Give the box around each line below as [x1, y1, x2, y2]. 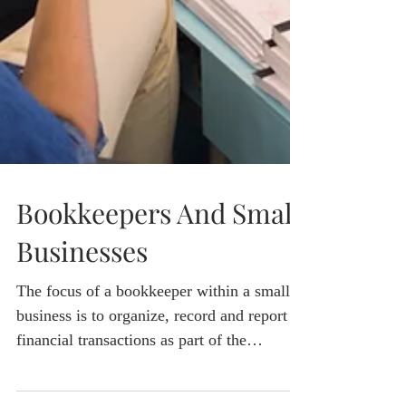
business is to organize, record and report [16, 357, 287, 375]
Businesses [16, 284, 148, 320]
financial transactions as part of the [16, 382, 246, 400]
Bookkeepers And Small [16, 246, 301, 282]
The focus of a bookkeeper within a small [16, 333, 290, 351]
